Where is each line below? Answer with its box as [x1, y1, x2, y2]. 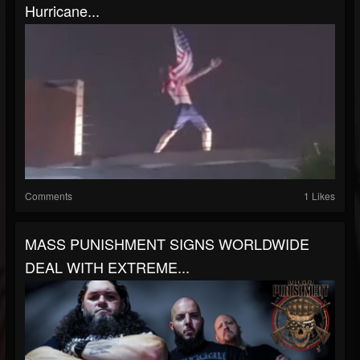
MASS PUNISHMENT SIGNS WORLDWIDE [25, 232, 309, 254]
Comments [25, 188, 72, 202]
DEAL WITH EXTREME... [25, 256, 190, 277]
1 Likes [304, 188, 335, 202]
